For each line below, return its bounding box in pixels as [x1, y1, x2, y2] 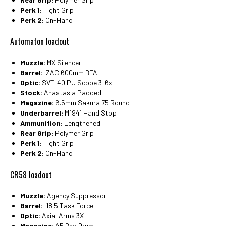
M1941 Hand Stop [63, 108, 117, 117]
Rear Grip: [20, 128, 53, 137]
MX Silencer [45, 58, 81, 67]
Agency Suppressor [45, 191, 106, 200]
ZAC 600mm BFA [43, 68, 97, 77]
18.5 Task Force [43, 201, 93, 210]
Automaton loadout [10, 35, 69, 47]
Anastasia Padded [42, 88, 101, 97]
